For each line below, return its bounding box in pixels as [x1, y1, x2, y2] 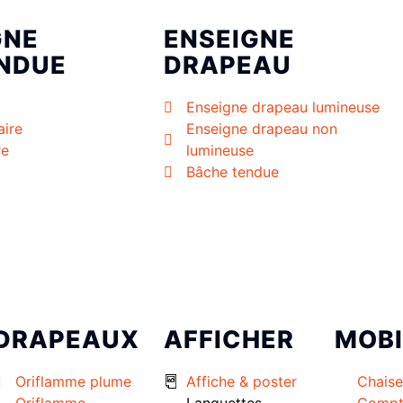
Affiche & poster [185, 372, 297, 391]
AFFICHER [163, 325, 294, 355]
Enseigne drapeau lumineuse [186, 98, 380, 117]
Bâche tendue [186, 163, 279, 182]
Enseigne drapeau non [186, 120, 337, 139]
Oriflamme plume [14, 372, 131, 391]
